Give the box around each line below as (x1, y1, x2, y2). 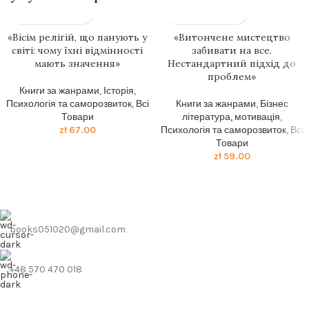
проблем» (208, 70, 256, 83)
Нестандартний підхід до (168, 57, 296, 70)
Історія (103, 85, 134, 97)
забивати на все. (192, 44, 272, 57)
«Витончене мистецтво (173, 31, 290, 43)
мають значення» (34, 57, 120, 70)
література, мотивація (181, 111, 280, 123)
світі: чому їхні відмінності (12, 44, 143, 57)
